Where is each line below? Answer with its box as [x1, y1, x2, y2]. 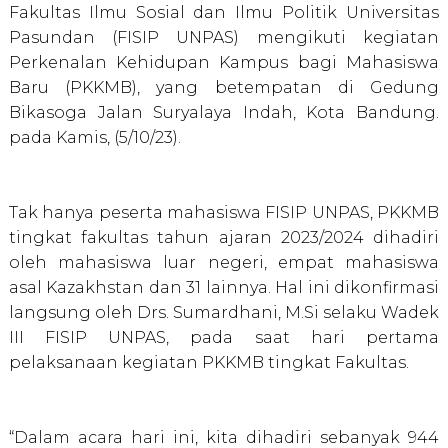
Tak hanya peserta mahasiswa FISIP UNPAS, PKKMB [8, 203, 440, 223]
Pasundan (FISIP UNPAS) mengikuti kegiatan [8, 28, 440, 48]
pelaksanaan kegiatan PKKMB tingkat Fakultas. [8, 353, 413, 373]
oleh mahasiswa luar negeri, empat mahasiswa [8, 253, 440, 273]
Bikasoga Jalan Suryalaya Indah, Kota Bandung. [8, 103, 440, 123]
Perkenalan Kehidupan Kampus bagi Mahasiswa [8, 53, 440, 73]
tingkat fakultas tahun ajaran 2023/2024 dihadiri [8, 228, 440, 248]
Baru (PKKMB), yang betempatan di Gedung [8, 78, 440, 98]
